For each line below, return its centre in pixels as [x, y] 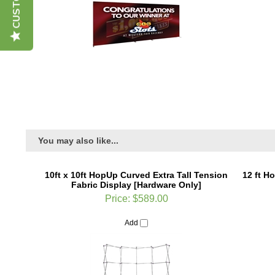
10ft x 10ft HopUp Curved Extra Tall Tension [136, 165]
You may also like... [78, 130]
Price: [117, 188]
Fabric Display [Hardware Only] [136, 175]
